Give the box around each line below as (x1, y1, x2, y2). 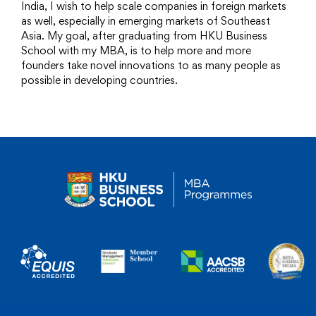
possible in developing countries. (21, 73, 178, 87)
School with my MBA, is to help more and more (21, 44, 251, 58)
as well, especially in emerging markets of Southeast (21, 14, 270, 28)
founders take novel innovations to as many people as (21, 59, 281, 73)
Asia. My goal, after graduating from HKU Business (21, 29, 267, 43)
